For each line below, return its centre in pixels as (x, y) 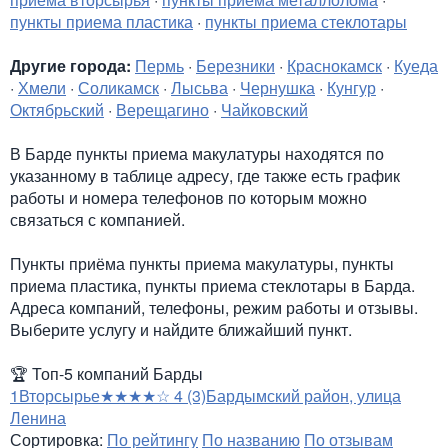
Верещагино (162, 109)
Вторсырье (59, 395)
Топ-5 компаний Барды (115, 373)
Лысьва (199, 87)
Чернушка (277, 87)
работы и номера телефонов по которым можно (188, 197)
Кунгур (351, 87)
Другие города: (70, 65)
